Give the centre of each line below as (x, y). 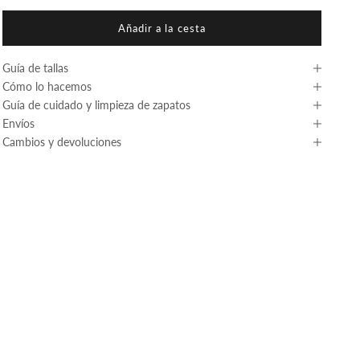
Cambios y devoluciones (61, 142)
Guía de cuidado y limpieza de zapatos (96, 105)
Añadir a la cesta (162, 28)
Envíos (18, 124)
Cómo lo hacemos (47, 87)
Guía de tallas (35, 68)
